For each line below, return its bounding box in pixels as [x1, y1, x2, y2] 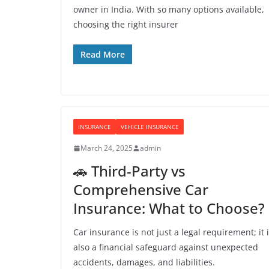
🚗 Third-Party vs [73, 161, 186, 181]
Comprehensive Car [73, 180, 208, 199]
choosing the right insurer [73, 19, 178, 30]
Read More [80, 49, 125, 60]
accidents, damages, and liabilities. [73, 256, 215, 268]
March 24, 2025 [80, 143, 133, 153]
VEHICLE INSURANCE [121, 122, 179, 131]
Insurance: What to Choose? [73, 198, 265, 218]
